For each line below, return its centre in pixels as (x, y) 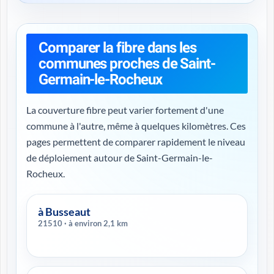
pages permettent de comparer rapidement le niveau (136, 142)
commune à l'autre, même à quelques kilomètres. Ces (136, 126)
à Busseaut (64, 212)
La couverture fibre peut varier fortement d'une (125, 110)
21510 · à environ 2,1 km (96, 223)
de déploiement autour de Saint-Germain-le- (120, 157)
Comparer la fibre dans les (117, 48)
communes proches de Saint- (127, 64)
